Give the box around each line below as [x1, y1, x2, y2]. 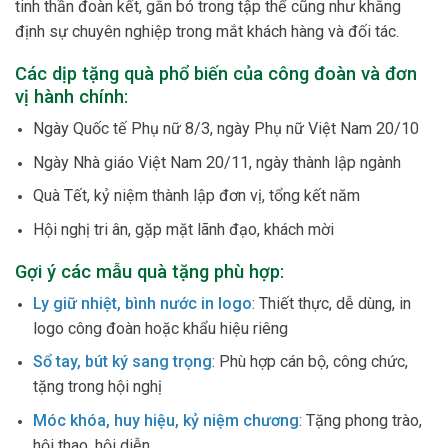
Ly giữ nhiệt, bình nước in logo [33, 293, 253, 313]
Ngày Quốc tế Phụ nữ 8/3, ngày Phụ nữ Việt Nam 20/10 [33, 119, 420, 139]
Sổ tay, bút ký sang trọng [33, 352, 213, 372]
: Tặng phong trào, [299, 410, 423, 430]
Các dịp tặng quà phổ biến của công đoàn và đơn [15, 63, 417, 85]
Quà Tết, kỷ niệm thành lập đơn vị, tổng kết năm [33, 186, 361, 206]
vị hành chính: [15, 86, 128, 108]
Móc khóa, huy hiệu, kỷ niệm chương [33, 410, 300, 430]
